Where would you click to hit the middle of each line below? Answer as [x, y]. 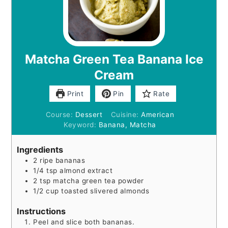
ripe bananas [63, 161]
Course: [60, 114]
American [158, 114]
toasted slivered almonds [105, 191]
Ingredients [40, 150]
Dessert [89, 114]
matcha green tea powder [98, 181]
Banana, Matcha [127, 124]
